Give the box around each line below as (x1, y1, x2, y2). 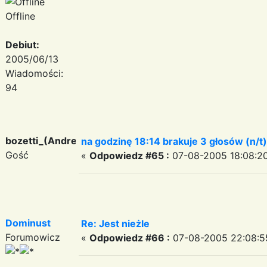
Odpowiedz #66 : (89, 231, 170, 244)
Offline (5, 10, 35, 22)
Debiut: (5, 38, 39, 51)
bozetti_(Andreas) (5, 134, 92, 147)
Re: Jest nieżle (81, 217, 150, 229)
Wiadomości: (5, 67, 63, 79)
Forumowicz (5, 231, 60, 243)
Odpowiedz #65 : (89, 149, 169, 162)
